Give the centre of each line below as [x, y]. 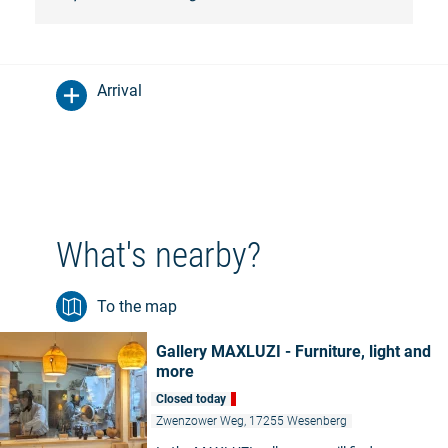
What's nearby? [158, 256]
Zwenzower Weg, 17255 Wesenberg [251, 421]
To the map [137, 307]
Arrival [119, 91]
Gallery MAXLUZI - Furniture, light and [293, 352]
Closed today [191, 399]
